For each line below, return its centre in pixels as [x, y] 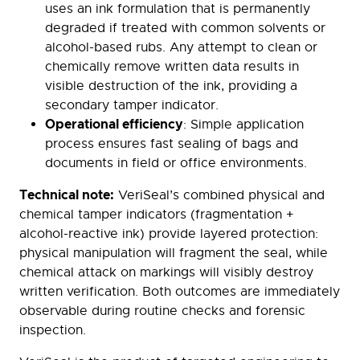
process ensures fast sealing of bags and [172, 144]
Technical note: [67, 195]
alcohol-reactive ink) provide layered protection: [169, 234]
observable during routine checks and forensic [162, 311]
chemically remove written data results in [172, 67]
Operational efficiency [114, 125]
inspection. [53, 331]
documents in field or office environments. [176, 164]
